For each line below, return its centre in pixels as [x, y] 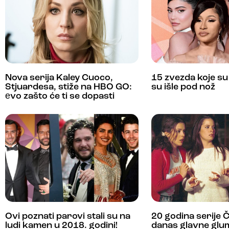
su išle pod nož [184, 87]
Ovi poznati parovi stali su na [68, 217]
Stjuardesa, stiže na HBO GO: [68, 87]
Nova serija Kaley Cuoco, [59, 78]
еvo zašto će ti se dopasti [60, 96]
